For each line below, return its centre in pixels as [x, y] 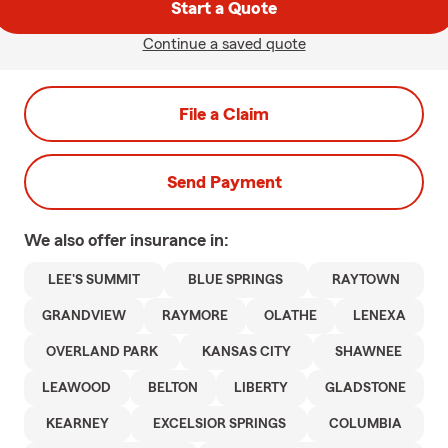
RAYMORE [195, 316]
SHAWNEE [368, 352]
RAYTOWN [365, 280]
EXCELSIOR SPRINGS [219, 424]
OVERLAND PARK [102, 352]
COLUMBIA [366, 424]
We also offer [77, 240]
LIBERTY [261, 388]
